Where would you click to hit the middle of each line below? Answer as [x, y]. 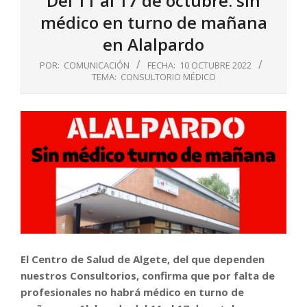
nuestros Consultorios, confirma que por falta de [148, 276]
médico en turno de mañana [153, 22]
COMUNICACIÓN [97, 65]
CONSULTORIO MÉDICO [168, 77]
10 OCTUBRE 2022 [216, 65]
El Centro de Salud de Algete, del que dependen [143, 259]
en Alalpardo [153, 44]
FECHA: [161, 65]
